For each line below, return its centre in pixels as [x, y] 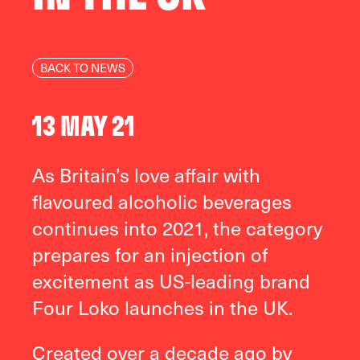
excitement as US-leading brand [171, 280]
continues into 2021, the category [177, 227]
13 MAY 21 [84, 127]
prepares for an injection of [150, 254]
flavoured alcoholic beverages [162, 200]
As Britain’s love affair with [146, 174]
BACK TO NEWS [83, 67]
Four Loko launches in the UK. [162, 307]
